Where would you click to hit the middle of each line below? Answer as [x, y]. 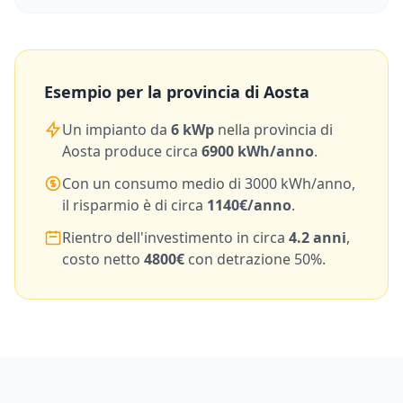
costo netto [103, 259]
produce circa [151, 151]
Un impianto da [116, 130]
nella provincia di [273, 130]
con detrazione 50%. [255, 259]
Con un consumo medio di [153, 184]
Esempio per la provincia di [154, 92]
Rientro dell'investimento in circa [175, 237]
